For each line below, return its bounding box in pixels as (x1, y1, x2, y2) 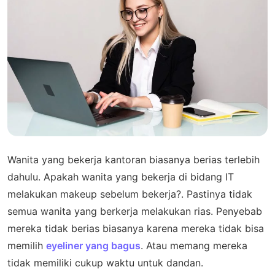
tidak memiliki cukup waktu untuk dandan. (7, 257, 203, 269)
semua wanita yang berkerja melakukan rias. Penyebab (7, 205, 262, 217)
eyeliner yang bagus (46, 239, 141, 252)
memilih (7, 239, 46, 252)
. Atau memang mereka (141, 239, 247, 252)
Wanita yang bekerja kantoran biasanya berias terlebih (7, 153, 260, 166)
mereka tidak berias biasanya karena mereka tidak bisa (7, 222, 264, 234)
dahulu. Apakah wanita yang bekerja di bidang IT (7, 171, 234, 183)
